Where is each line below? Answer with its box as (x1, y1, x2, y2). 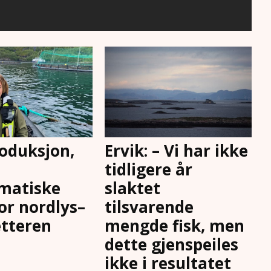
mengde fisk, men (105, 215, 245, 237)
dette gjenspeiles (105, 233, 239, 256)
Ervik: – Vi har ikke (105, 140, 249, 162)
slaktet (105, 177, 161, 200)
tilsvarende (105, 196, 194, 218)
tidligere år (105, 158, 193, 181)
